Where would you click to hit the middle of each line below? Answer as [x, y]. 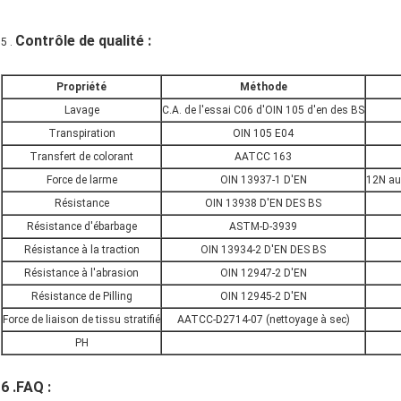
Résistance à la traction [81, 250]
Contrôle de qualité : [83, 41]
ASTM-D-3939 [263, 227]
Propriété [81, 87]
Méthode [263, 87]
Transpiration [81, 134]
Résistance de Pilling [81, 297]
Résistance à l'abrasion [81, 273]
